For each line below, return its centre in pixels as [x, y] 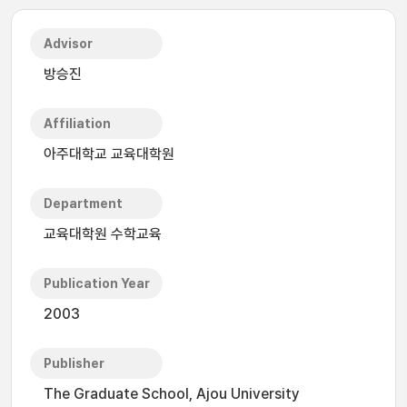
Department [83, 203]
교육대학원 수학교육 [103, 234]
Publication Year [97, 283]
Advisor [68, 44]
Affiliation [77, 124]
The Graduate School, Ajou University [172, 394]
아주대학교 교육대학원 [109, 154]
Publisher [74, 363]
